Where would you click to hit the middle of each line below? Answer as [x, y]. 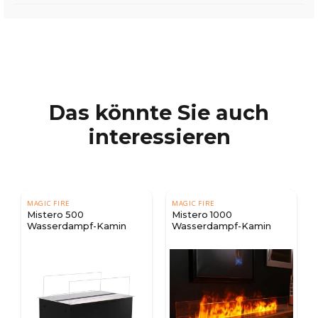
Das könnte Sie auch [159, 112]
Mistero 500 [55, 214]
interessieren [159, 136]
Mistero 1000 [202, 214]
